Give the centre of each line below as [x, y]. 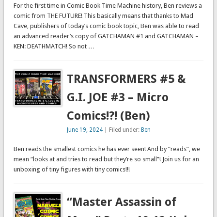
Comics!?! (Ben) [109, 116]
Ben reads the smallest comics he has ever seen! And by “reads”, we [107, 149]
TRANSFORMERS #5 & [126, 79]
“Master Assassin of [122, 202]
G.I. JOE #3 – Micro [118, 98]
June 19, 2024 [85, 130]
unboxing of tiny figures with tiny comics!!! [71, 170]
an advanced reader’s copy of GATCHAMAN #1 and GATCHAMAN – [106, 36]
